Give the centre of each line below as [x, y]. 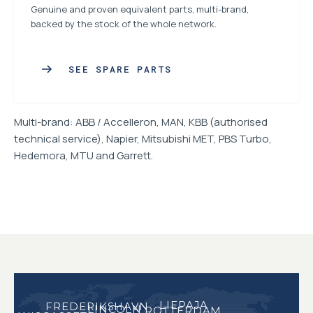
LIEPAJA [184, 305]
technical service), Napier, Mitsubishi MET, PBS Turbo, [143, 139]
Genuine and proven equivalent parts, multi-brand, [140, 9]
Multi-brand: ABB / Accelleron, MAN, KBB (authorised [141, 122]
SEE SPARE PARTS [121, 69]
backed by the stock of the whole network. [124, 24]
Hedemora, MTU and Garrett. [83, 155]
